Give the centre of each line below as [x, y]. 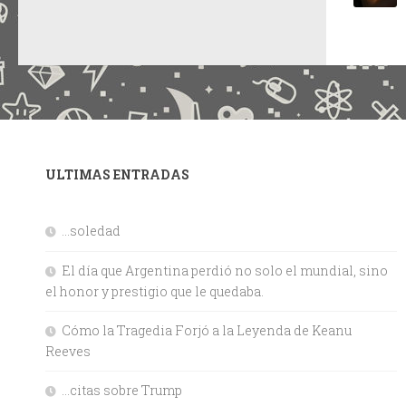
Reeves [68, 351]
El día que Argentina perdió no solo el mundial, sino [225, 270]
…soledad [91, 230]
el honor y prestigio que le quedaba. [155, 291]
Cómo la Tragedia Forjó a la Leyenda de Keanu [207, 330]
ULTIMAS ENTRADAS [117, 174]
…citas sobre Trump [122, 390]
